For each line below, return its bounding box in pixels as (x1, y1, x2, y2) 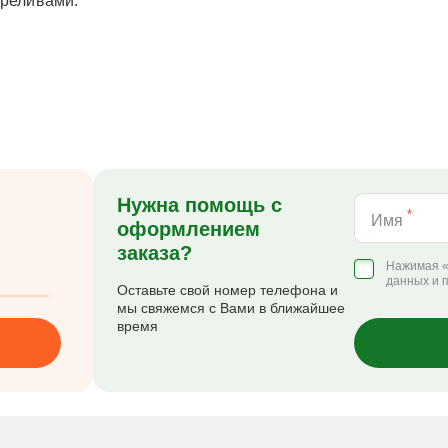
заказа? (116, 242, 192, 264)
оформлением (116, 218, 260, 240)
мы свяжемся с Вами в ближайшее (116, 300, 345, 316)
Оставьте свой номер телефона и (116, 282, 338, 298)
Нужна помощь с (116, 194, 282, 216)
